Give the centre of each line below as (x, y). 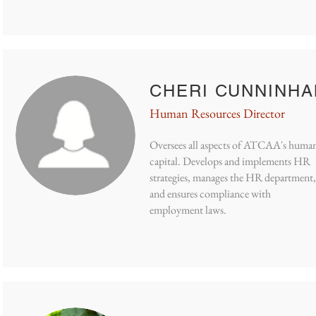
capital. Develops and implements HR (230, 161)
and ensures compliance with (210, 194)
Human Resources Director (217, 113)
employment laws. (189, 210)
